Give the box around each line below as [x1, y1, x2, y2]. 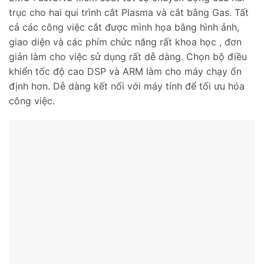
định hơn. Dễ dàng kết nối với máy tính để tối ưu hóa [9, 80, 245, 92]
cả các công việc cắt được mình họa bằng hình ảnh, [9, 21, 239, 33]
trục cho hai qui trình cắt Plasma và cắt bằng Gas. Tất [9, 6, 249, 18]
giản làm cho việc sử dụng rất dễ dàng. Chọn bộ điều [9, 50, 247, 62]
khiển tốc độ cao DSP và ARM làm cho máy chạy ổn [9, 65, 242, 77]
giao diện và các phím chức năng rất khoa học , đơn [9, 35, 242, 48]
